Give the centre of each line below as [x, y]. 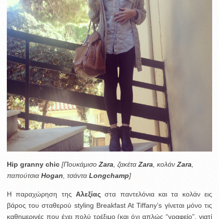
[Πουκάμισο [79, 164]
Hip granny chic [33, 164]
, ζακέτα [126, 164]
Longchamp [109, 175]
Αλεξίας [88, 194]
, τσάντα [76, 175]
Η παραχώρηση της [41, 194]
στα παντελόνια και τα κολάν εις [156, 194]
